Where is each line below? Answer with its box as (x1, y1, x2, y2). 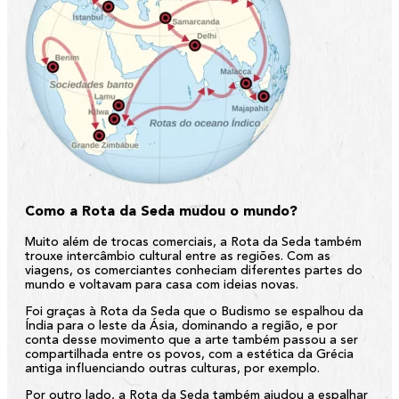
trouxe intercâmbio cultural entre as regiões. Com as (25, 249, 330, 263)
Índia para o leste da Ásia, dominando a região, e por (25, 319, 338, 332)
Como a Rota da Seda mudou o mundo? (25, 204, 297, 219)
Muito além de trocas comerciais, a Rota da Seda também (25, 235, 362, 248)
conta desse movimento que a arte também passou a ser (25, 333, 358, 346)
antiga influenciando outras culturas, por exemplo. (25, 362, 320, 375)
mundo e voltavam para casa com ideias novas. (25, 278, 298, 291)
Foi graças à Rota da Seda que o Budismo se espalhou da (25, 305, 363, 318)
